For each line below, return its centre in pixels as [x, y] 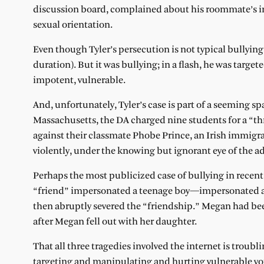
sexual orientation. [73, 25]
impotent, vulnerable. [79, 80]
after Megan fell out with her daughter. [115, 222]
